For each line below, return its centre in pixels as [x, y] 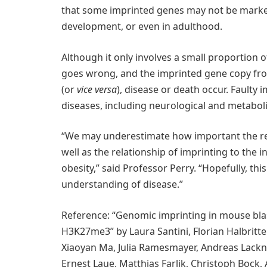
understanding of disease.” [122, 184]
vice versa [97, 89]
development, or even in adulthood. [142, 27]
